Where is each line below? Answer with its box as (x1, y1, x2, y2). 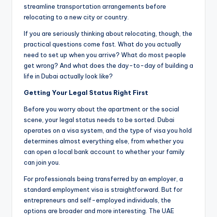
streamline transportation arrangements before (24, 2, 166, 11)
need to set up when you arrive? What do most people (24, 51, 186, 59)
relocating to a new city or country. (24, 13, 129, 21)
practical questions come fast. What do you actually (24, 40, 181, 48)
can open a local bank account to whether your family (24, 148, 185, 156)
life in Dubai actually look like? (24, 72, 113, 80)
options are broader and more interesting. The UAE (24, 207, 174, 215)
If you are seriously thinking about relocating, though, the (24, 30, 192, 38)
